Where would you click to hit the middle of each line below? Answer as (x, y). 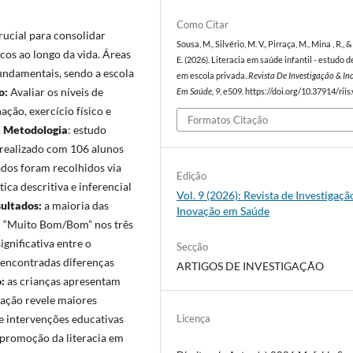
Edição (192, 175)
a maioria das (76, 205)
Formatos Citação (228, 119)
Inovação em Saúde (223, 210)
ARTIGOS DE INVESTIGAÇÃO (251, 266)
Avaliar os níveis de (57, 91)
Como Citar (203, 25)
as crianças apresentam (64, 281)
